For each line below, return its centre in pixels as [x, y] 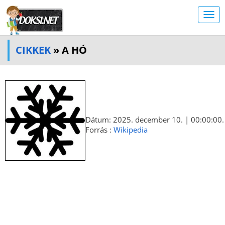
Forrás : [99, 130]
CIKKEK [33, 50]
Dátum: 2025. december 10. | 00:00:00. [155, 120]
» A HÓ [69, 50]
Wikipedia [131, 130]
